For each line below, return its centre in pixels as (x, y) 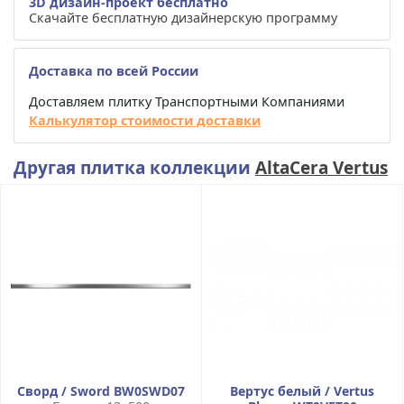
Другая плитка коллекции (134, 167)
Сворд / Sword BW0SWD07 (101, 390)
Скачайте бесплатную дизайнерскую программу (183, 17)
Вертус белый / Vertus (302, 390)
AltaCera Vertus (321, 167)
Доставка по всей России (114, 70)
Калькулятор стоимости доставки (145, 120)
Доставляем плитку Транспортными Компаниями (187, 101)
